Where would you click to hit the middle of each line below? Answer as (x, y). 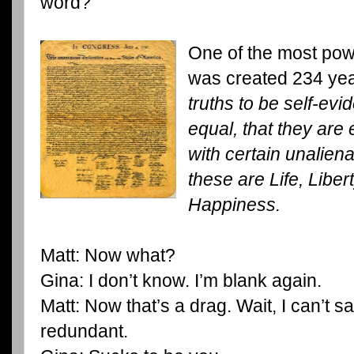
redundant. (84, 331)
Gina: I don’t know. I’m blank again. (181, 280)
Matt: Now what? (108, 255)
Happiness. (234, 204)
